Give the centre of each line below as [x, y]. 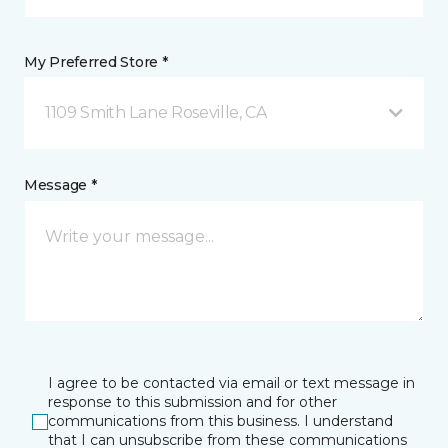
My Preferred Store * [96, 62]
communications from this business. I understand [220, 421]
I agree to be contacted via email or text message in [231, 383]
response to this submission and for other [192, 402]
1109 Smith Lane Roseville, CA [156, 112]
